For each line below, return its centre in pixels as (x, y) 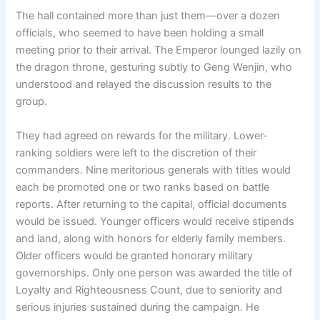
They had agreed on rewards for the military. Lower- (142, 135)
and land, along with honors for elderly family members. (151, 238)
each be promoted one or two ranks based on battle (143, 187)
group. (32, 102)
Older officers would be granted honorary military (135, 255)
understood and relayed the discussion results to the (144, 85)
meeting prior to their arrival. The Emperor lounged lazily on (159, 50)
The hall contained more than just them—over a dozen (148, 16)
